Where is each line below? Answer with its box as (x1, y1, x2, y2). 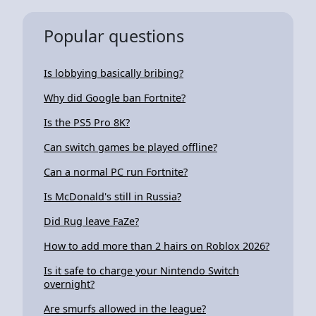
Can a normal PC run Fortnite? (44, 164, 188, 178)
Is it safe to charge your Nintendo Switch (44, 263, 239, 277)
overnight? (44, 276, 95, 291)
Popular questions (44, 24, 184, 47)
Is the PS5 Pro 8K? (44, 115, 130, 129)
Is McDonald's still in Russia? (44, 189, 181, 203)
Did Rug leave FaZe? (44, 214, 139, 228)
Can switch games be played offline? (44, 140, 217, 154)
